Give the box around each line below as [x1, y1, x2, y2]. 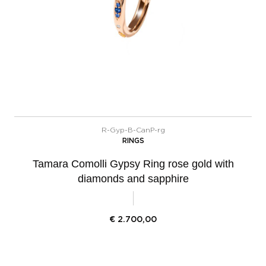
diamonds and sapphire [77, 172, 189, 185]
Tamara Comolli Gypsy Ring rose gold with [32, 157, 234, 170]
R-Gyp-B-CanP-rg [101, 126, 165, 134]
